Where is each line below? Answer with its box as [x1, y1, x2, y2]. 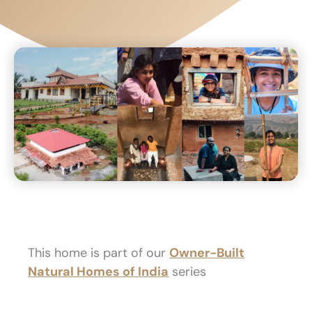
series [169, 263, 206, 280]
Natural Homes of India [28, 263, 169, 280]
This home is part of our [28, 244, 169, 261]
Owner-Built [169, 244, 244, 261]
